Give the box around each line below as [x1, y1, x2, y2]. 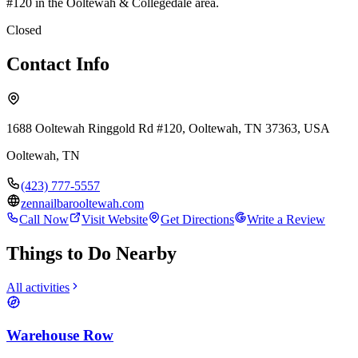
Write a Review [247, 212, 325, 226]
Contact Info [6, 53, 109, 74]
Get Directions [161, 212, 234, 226]
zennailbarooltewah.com [21, 196, 144, 210]
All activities [6, 280, 70, 294]
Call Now [19, 212, 69, 226]
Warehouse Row [6, 327, 113, 344]
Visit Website [82, 212, 148, 226]
